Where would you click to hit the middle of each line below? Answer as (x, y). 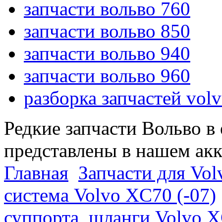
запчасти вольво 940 (107, 54)
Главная (36, 173)
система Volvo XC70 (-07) (110, 195)
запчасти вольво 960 (107, 76)
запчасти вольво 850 (107, 31)
